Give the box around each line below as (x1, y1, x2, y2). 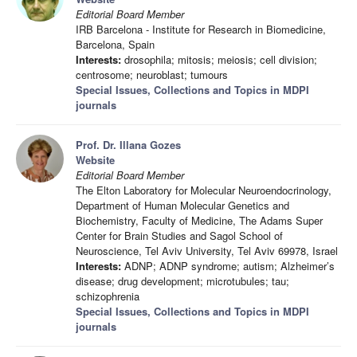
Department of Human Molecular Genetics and (76, 197, 289, 213)
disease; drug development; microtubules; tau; (76, 273, 289, 288)
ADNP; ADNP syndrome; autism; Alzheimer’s (121, 257, 335, 273)
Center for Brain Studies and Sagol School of (76, 227, 283, 243)
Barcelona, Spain (76, 36, 155, 52)
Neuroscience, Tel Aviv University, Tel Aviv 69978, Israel (76, 242, 338, 258)
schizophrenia (76, 288, 139, 304)
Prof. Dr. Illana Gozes (76, 136, 181, 152)
